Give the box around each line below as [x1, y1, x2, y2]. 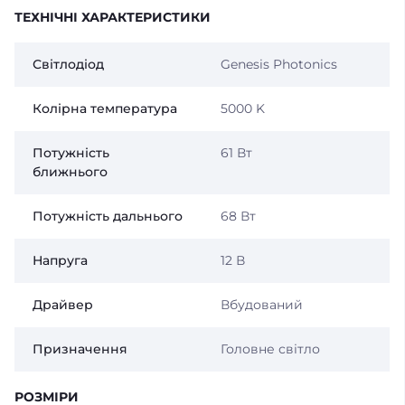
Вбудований [220, 297, 303, 313]
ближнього [33, 164, 108, 180]
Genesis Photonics [220, 56, 337, 72]
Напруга [33, 252, 88, 268]
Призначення [33, 341, 127, 357]
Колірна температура [33, 100, 177, 117]
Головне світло [220, 341, 320, 357]
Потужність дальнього [33, 208, 183, 224]
